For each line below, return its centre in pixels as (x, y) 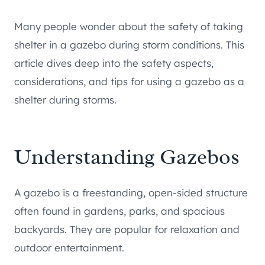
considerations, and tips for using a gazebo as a (129, 82)
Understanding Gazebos (127, 157)
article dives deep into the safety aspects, (114, 63)
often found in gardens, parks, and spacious (119, 211)
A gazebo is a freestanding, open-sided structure (131, 193)
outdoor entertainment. (69, 248)
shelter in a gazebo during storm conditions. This (129, 45)
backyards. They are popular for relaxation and (127, 230)
